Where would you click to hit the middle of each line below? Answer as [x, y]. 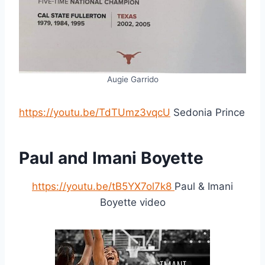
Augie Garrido [132, 80]
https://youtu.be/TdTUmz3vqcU [95, 113]
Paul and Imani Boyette [111, 158]
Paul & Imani [204, 187]
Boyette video [132, 203]
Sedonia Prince [208, 113]
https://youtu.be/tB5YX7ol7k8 [103, 187]
